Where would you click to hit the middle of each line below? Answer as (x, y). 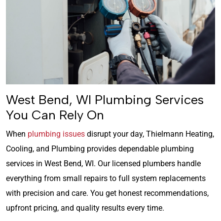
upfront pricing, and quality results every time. (85, 208)
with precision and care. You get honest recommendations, (107, 193)
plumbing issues (56, 134)
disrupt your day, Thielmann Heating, (149, 134)
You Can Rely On (55, 115)
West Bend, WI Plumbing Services (105, 99)
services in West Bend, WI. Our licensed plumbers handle (103, 163)
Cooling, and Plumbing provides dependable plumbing (100, 148)
